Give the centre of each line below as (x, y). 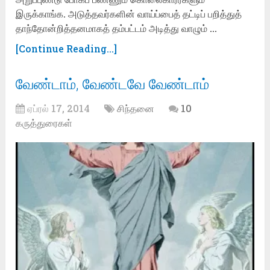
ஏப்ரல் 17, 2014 (59, 108)
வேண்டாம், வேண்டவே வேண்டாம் (113, 84)
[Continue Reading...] (67, 49)
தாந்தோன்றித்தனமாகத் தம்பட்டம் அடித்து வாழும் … (117, 28)
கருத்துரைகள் (44, 123)
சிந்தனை (136, 108)
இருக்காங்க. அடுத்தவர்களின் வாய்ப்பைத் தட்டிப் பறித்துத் (129, 14)
